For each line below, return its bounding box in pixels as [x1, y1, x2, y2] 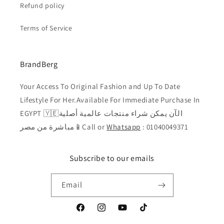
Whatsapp [106, 122, 141, 132]
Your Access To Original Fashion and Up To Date [20, 81, 180, 91]
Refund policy [20, 1, 64, 10]
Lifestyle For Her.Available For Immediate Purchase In [20, 95, 200, 105]
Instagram [96, 208, 129, 217]
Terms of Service [20, 23, 72, 33]
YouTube [117, 208, 145, 217]
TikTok [138, 208, 159, 217]
